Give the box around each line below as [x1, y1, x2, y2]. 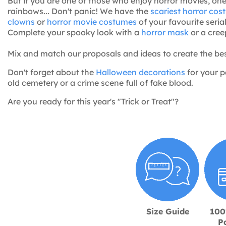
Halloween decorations [96, 67, 185, 77]
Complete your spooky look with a [8, 27, 141, 37]
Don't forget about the [8, 67, 96, 77]
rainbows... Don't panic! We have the [8, 6, 150, 16]
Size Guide [146, 206, 189, 216]
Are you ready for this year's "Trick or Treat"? [8, 96, 179, 106]
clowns [8, 16, 35, 27]
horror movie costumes [47, 16, 137, 27]
